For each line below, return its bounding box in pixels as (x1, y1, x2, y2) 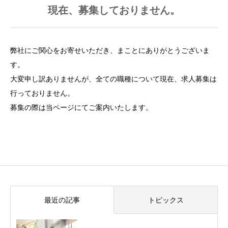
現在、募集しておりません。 (48, 5, 180, 16)
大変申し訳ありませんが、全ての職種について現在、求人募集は (10, 75, 217, 83)
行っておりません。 (10, 89, 74, 98)
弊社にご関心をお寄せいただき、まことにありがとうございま (10, 46, 210, 55)
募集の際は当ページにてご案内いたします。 (10, 103, 153, 112)
